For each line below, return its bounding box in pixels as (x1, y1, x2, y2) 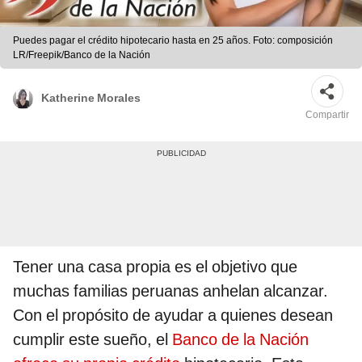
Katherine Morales (41, 90, 141, 104)
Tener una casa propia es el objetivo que (13, 257, 297, 277)
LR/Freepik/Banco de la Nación (13, 49, 150, 61)
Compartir (305, 109, 349, 121)
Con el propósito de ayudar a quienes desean (13, 305, 333, 326)
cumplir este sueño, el (13, 330, 172, 350)
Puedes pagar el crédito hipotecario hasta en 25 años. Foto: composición (13, 35, 333, 47)
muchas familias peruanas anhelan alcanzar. (13, 281, 328, 301)
